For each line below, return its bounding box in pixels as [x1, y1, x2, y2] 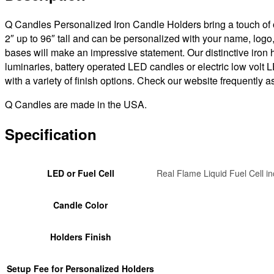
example [4, 38, 42, 53]
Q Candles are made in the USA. [5, 97, 147, 111]
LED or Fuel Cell [46, 166, 114, 179]
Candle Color [53, 198, 108, 211]
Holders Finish [50, 230, 111, 243]
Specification [5, 123, 97, 144]
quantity [4, 66, 39, 81]
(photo [4, 10, 32, 24]
